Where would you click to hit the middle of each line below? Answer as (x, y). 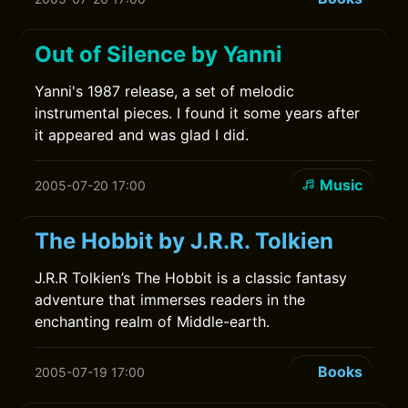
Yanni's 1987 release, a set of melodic (165, 91)
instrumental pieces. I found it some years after (198, 113)
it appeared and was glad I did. (142, 135)
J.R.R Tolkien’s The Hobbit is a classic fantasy (191, 278)
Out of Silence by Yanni (159, 54)
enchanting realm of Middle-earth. (153, 321)
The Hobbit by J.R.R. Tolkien (184, 241)
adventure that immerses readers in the (170, 300)
